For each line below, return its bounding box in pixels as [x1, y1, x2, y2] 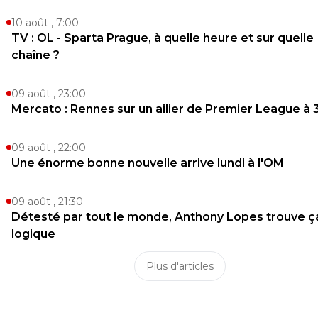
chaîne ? [11, 48, 60, 62]
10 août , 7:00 [11, 16, 79, 29]
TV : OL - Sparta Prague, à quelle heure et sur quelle [11, 31, 314, 45]
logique [11, 226, 55, 241]
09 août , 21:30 [11, 194, 83, 208]
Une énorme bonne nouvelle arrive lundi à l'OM [11, 155, 284, 170]
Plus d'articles [146, 259, 214, 273]
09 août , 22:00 [11, 141, 86, 154]
